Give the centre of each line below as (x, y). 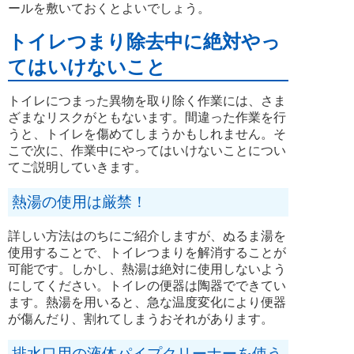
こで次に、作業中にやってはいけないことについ (147, 150)
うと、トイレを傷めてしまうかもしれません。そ (147, 134)
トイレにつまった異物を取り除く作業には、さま (147, 100)
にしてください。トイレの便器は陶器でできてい (147, 285)
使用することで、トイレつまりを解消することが (147, 252)
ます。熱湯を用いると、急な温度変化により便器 (147, 302)
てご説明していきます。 (77, 167)
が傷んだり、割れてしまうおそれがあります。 (141, 318)
